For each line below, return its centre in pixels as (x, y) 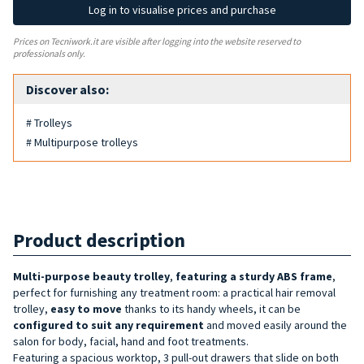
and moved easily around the (275, 325)
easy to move (86, 308)
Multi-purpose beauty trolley (91, 276)
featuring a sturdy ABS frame (254, 276)
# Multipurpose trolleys (82, 142)
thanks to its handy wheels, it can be (211, 308)
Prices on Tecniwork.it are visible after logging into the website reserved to (157, 41)
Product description (99, 240)
